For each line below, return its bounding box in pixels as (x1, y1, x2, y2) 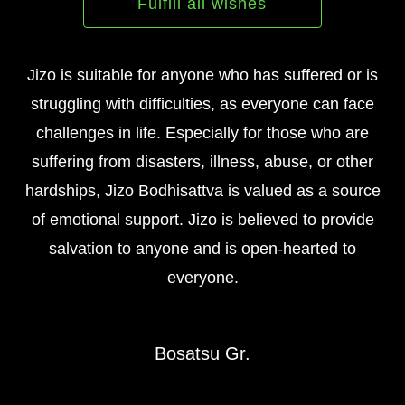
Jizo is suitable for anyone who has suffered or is (27, 65, 378, 84)
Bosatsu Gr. (155, 343, 250, 363)
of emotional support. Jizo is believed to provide (31, 210, 374, 229)
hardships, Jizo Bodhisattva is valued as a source (24, 181, 381, 200)
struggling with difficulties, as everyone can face (31, 94, 374, 113)
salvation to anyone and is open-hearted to (49, 239, 356, 258)
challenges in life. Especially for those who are (36, 123, 369, 142)
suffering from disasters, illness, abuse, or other (32, 152, 373, 171)
